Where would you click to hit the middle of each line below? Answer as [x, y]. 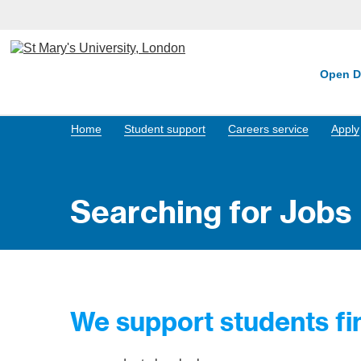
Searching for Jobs [211, 212]
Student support [165, 129]
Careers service [268, 129]
